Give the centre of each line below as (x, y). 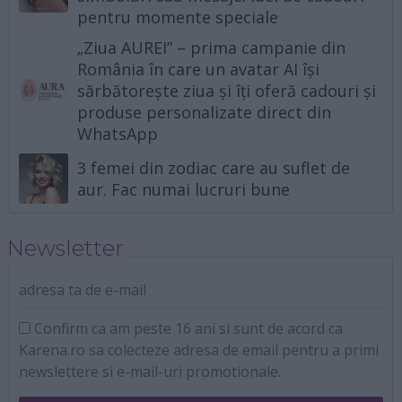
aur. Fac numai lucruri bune (184, 190)
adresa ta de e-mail (83, 289)
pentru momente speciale (178, 17)
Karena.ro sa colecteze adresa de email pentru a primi (199, 350)
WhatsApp (118, 134)
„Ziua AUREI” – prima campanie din (212, 48)
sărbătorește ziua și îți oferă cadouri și (227, 91)
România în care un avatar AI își (199, 70)
